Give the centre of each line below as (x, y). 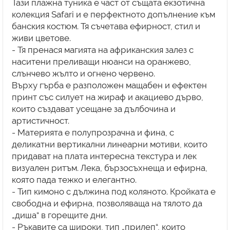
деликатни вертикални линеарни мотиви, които (109, 145)
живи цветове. (41, 38)
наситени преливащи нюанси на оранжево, (101, 62)
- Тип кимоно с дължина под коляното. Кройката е (113, 192)
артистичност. (40, 121)
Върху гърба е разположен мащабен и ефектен (109, 85)
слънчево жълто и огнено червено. (83, 74)
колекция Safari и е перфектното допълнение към (113, 15)
